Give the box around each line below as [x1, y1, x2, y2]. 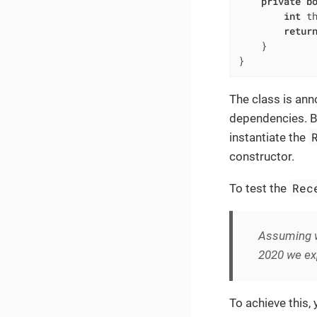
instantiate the [229, 129, 309, 144]
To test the [229, 180, 289, 195]
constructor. [229, 149, 294, 163]
